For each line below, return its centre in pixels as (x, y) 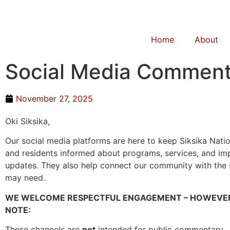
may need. (25, 178)
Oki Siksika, (27, 121)
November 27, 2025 (54, 99)
